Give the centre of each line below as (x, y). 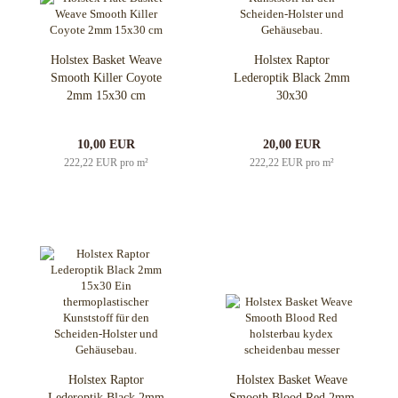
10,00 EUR (106, 145)
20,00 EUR (291, 145)
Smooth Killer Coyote (106, 78)
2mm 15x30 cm (106, 96)
